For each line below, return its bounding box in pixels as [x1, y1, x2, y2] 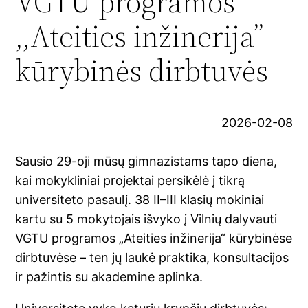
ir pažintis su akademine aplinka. [15, 269, 203, 285]
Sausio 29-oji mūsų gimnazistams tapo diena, [15, 154, 278, 169]
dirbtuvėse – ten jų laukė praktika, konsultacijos [15, 250, 289, 265]
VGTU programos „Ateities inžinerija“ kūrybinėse [15, 231, 293, 246]
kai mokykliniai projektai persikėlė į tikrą [15, 173, 245, 188]
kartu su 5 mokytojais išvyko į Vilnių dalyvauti [15, 212, 278, 227]
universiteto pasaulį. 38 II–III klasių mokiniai [15, 192, 265, 208]
